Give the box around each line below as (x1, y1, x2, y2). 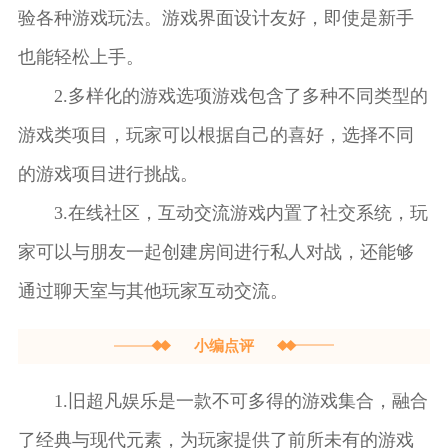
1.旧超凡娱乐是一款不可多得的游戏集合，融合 (53, 391, 428, 412)
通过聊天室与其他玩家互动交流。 (17, 281, 288, 302)
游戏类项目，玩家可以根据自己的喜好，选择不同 (17, 125, 414, 146)
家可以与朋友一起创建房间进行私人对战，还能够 (17, 242, 414, 263)
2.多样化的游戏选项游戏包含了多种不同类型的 (53, 86, 428, 107)
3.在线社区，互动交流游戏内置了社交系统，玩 (53, 203, 428, 224)
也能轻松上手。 (17, 47, 144, 68)
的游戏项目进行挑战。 (17, 164, 198, 185)
